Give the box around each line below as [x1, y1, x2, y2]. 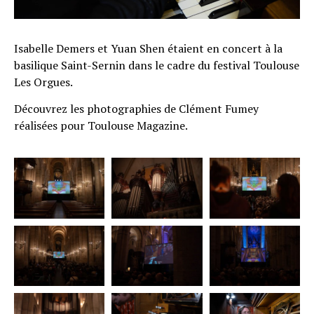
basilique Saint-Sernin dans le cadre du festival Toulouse [14, 57, 299, 73]
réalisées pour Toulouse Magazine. [14, 117, 188, 133]
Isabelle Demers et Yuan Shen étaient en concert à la [14, 40, 282, 56]
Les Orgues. [14, 74, 73, 90]
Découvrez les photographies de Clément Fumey [14, 100, 259, 116]
